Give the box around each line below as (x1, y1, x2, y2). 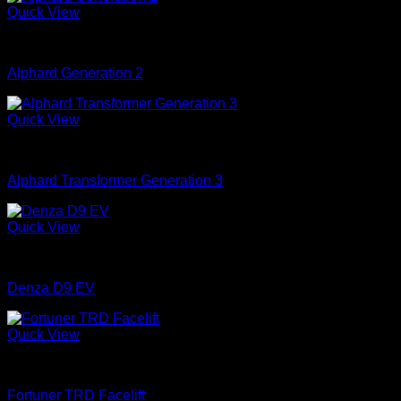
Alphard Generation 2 (7, 65, 143, 81)
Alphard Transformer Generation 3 (7, 173, 223, 188)
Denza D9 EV (7, 280, 95, 295)
